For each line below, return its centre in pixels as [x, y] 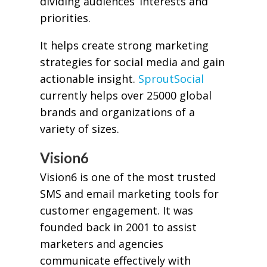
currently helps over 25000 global [125, 95]
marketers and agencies [101, 244]
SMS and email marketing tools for [129, 194]
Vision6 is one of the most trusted [128, 177]
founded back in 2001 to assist [118, 227]
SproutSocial [171, 78]
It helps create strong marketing [124, 45]
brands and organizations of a [117, 112]
